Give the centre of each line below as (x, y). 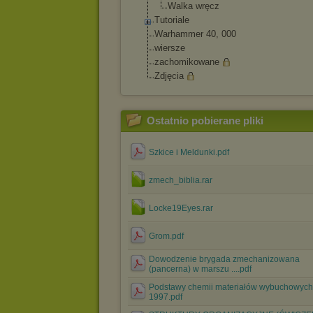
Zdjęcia (169, 76)
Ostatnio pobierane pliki (205, 121)
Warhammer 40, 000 (195, 34)
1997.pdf (166, 297)
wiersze (170, 48)
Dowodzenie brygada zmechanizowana (224, 259)
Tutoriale (172, 20)
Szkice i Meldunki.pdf (189, 152)
